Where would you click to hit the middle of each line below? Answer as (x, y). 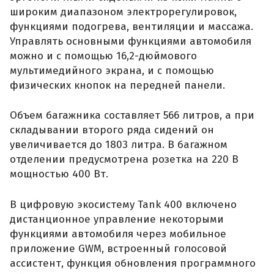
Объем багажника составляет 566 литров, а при (132, 116)
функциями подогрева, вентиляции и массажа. (131, 26)
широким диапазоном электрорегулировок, (123, 12)
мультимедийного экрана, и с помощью (112, 70)
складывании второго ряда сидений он (112, 130)
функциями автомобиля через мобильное (118, 234)
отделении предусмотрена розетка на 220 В (124, 160)
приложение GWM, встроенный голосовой (118, 248)
